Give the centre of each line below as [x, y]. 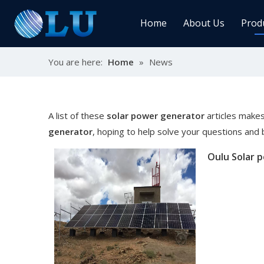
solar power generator [156, 115]
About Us [204, 23]
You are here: [75, 62]
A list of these [77, 115]
